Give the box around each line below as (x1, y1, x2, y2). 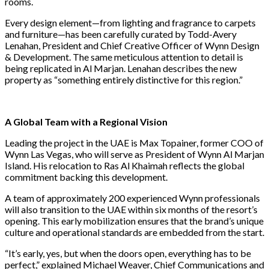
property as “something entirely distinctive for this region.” (5, 73, 243, 85)
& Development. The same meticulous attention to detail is (5, 50, 243, 62)
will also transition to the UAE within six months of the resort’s (5, 203, 258, 215)
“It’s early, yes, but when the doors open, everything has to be (5, 247, 251, 259)
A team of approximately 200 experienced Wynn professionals (5, 192, 260, 204)
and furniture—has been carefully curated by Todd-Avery (5, 28, 237, 40)
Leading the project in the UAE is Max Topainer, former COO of (5, 136, 264, 148)
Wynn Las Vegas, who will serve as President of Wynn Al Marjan (5, 148, 264, 160)
